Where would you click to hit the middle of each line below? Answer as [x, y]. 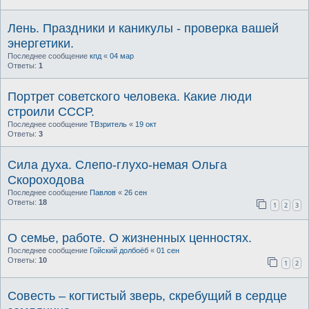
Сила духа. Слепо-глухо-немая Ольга [117, 165]
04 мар [122, 56]
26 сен [136, 192]
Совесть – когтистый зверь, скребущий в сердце [147, 296]
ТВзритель [108, 124]
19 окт [146, 124]
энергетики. [41, 43]
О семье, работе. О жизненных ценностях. [130, 238]
